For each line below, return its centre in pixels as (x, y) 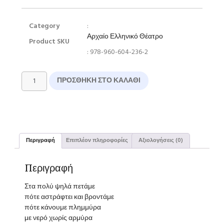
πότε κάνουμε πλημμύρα (63, 207)
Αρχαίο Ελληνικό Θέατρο (125, 36)
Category (44, 26)
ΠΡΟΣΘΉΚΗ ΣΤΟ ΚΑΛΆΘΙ (98, 80)
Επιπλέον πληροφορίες (97, 140)
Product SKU (49, 41)
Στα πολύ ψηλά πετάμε (60, 186)
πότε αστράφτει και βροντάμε (69, 197)
